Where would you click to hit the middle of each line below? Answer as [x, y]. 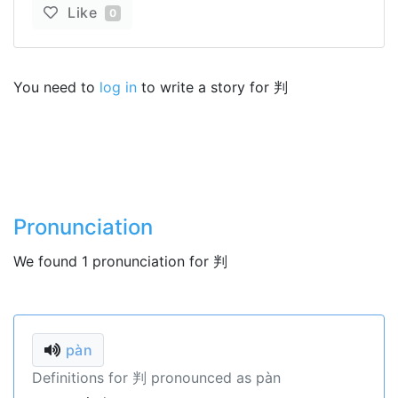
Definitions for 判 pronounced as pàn [156, 378]
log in [118, 87]
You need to [56, 87]
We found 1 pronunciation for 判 [120, 261]
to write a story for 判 [212, 87]
